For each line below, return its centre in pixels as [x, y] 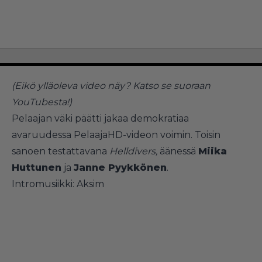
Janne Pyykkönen [120, 167]
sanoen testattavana [61, 151]
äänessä [178, 151]
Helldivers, [133, 151]
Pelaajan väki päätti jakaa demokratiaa [100, 118]
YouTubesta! [40, 102]
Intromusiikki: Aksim [58, 184]
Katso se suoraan [172, 85]
